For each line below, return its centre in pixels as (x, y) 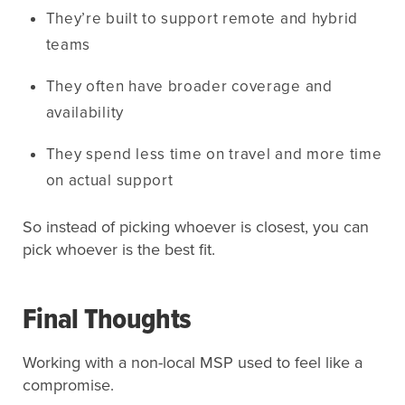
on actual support (109, 180)
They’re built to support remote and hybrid (202, 18)
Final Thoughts (107, 320)
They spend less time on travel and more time (214, 154)
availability (85, 112)
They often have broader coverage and (189, 86)
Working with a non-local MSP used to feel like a (193, 363)
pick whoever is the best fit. (119, 250)
